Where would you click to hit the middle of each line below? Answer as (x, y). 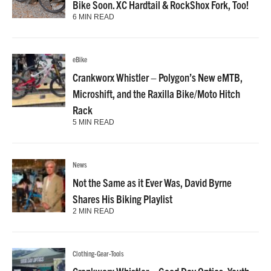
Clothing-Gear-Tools (98, 253)
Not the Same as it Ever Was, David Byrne (152, 182)
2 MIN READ (93, 211)
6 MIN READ (93, 17)
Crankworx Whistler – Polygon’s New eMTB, (158, 77)
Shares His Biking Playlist (122, 198)
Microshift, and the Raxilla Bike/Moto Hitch (156, 93)
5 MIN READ (93, 122)
